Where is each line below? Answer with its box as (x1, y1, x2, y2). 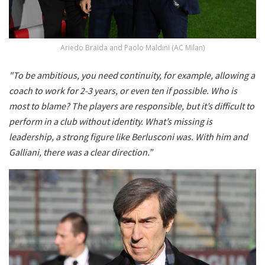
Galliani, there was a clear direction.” (9, 146, 153, 158)
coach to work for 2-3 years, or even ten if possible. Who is (9, 84, 237, 96)
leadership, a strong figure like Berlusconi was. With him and (9, 130, 248, 143)
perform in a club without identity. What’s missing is (9, 115, 212, 127)
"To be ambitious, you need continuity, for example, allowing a (9, 69, 255, 81)
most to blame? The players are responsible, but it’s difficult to (9, 99, 254, 112)
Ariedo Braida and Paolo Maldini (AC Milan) (60, 42, 205, 53)
